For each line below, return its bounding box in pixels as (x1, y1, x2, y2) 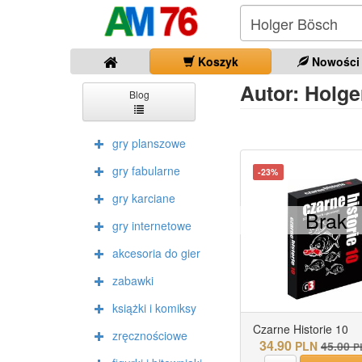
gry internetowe (112, 217, 192, 234)
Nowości (308, 53, 360, 69)
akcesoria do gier (112, 245, 200, 261)
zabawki (112, 272, 154, 288)
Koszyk (194, 53, 238, 69)
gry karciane (112, 190, 175, 206)
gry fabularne (112, 162, 180, 179)
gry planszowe (112, 135, 186, 151)
